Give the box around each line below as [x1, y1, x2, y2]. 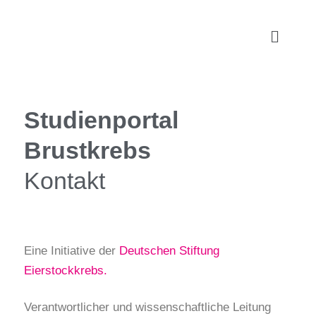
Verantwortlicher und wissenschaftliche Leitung [24, 300, 271, 315]
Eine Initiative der [24, 244, 119, 258]
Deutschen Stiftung [119, 244, 219, 258]
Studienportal [24, 107, 178, 134]
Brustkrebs [24, 138, 151, 164]
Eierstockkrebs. [24, 264, 107, 278]
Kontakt [24, 168, 105, 195]
